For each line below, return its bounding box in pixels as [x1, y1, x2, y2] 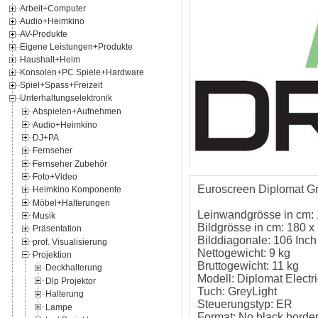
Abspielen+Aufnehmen [33, 106, 121, 116]
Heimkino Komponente [33, 184, 121, 194]
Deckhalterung [45, 263, 102, 273]
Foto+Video [33, 171, 77, 182]
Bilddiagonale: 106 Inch [197, 234, 317, 247]
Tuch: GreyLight [197, 285, 277, 298]
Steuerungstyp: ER [197, 298, 292, 311]
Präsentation [33, 223, 82, 234]
